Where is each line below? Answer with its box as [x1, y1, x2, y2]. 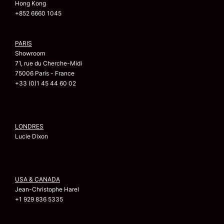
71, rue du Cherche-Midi [15, 59, 82, 67]
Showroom [15, 49, 45, 57]
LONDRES [15, 122, 43, 130]
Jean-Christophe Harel [15, 185, 79, 193]
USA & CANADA [15, 175, 60, 183]
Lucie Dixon [15, 132, 48, 140]
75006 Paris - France [15, 69, 74, 77]
